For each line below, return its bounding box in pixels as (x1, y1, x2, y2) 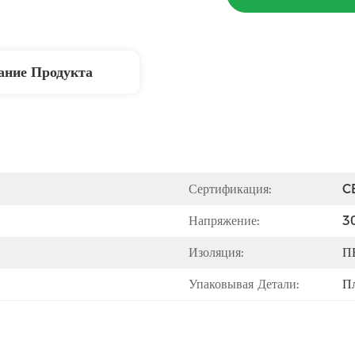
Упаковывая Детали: (189, 277, 299, 292)
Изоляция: (189, 245, 243, 260)
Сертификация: (189, 181, 271, 197)
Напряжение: (189, 213, 259, 228)
